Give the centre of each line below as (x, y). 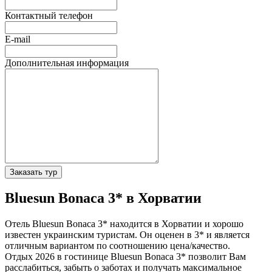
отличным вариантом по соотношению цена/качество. (117, 246)
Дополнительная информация (67, 63)
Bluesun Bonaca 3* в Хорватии (103, 198)
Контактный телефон (49, 15)
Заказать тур (33, 172)
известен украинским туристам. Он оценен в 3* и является (127, 235)
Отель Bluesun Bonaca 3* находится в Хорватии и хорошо (124, 224)
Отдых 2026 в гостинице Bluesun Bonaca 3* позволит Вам (125, 257)
